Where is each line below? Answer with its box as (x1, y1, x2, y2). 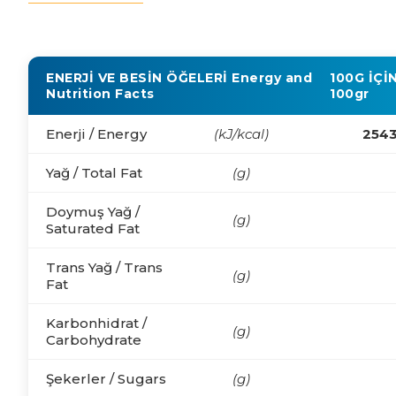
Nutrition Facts (46, 85, 155, 102)
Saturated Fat (46, 219, 140, 237)
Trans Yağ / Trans (46, 258, 163, 276)
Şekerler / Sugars (46, 369, 166, 387)
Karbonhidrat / (46, 314, 147, 331)
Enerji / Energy (46, 125, 147, 142)
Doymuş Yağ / (46, 202, 140, 220)
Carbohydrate (46, 331, 141, 348)
